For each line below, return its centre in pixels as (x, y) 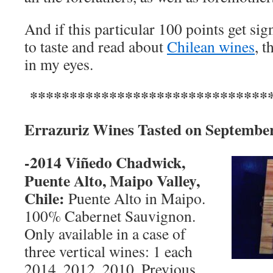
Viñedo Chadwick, (125, 162)
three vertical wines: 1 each (108, 251)
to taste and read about (96, 46)
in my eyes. (59, 64)
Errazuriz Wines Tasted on (115, 129)
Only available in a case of (105, 233)
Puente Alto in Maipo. (137, 198)
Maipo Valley (153, 180)
